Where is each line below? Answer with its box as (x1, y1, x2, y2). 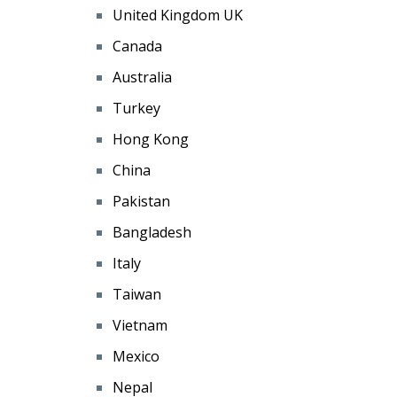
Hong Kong (113, 129, 189, 150)
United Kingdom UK (113, 5, 243, 26)
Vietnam (113, 315, 167, 336)
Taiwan (113, 284, 161, 305)
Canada (113, 36, 162, 57)
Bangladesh (113, 222, 191, 243)
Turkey (113, 98, 160, 119)
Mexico (113, 346, 160, 367)
